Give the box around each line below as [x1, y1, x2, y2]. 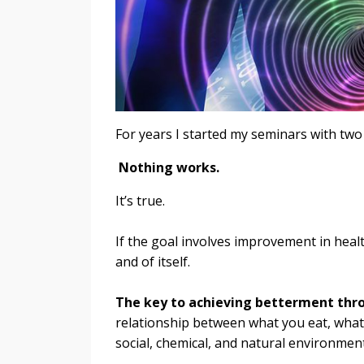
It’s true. [115, 191, 165, 210]
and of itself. [115, 252, 190, 271]
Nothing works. [119, 158, 219, 176]
